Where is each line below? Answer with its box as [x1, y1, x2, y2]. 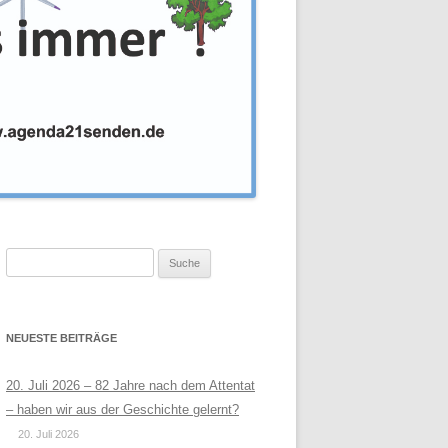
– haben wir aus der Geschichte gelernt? [6, 401, 239, 417]
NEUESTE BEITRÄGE [6, 331, 117, 344]
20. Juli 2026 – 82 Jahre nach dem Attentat [6, 377, 255, 393]
